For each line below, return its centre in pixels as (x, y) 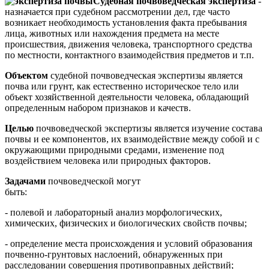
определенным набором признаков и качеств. (98, 107)
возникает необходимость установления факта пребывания (126, 22)
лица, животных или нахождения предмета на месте (112, 33)
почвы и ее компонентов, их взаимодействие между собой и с (132, 139)
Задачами (26, 181)
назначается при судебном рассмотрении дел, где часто (117, 11)
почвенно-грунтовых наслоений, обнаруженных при (114, 254)
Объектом (28, 75)
